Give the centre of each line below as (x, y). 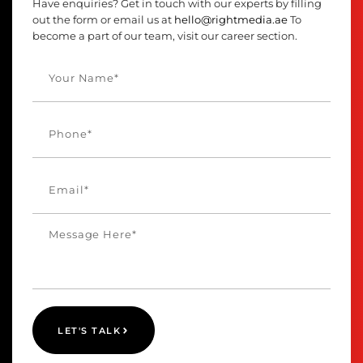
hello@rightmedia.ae (231, 20)
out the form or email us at (103, 20)
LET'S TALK (89, 330)
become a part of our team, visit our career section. (165, 36)
